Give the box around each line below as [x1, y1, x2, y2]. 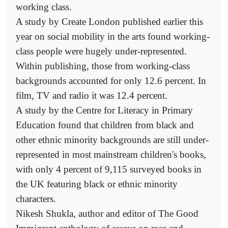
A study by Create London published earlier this [16, 16, 203, 27]
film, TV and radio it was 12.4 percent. [16, 90, 167, 101]
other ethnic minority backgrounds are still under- [16, 134, 209, 145]
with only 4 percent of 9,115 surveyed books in [16, 163, 202, 175]
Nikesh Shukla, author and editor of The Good [16, 208, 198, 219]
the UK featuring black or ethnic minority [16, 178, 178, 189]
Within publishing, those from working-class [16, 60, 190, 71]
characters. [16, 193, 56, 204]
